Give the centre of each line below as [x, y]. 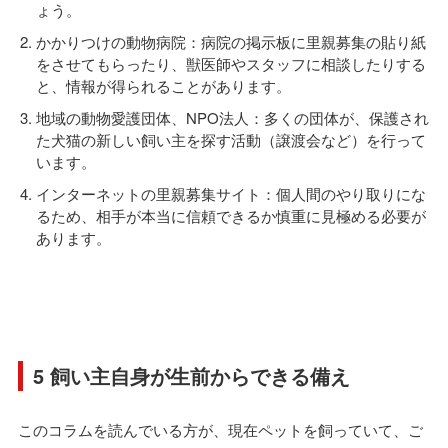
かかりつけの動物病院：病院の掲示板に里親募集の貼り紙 [231, 41]
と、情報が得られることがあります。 [163, 85]
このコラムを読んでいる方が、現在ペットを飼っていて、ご [220, 429]
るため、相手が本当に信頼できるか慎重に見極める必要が [231, 215]
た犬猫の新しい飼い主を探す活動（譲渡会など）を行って [231, 139]
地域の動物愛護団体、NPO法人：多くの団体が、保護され [232, 117]
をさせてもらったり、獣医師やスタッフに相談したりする [231, 63]
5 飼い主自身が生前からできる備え [191, 375]
